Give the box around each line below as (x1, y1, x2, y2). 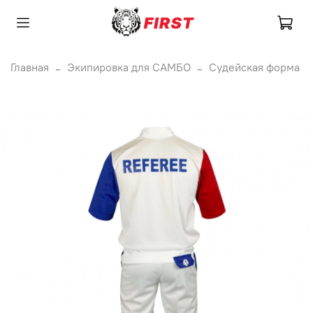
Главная (10, 59, 49, 74)
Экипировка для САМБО (67, 59, 191, 74)
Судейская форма (209, 59, 300, 74)
